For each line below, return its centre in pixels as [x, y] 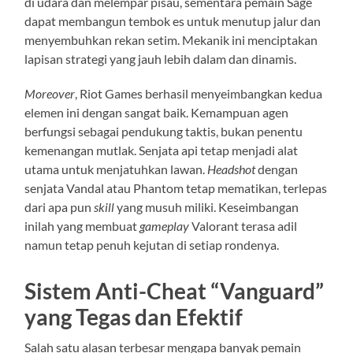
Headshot [232, 169]
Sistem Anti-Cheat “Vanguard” [175, 290]
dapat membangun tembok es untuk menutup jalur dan [173, 20]
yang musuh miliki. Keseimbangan [207, 206]
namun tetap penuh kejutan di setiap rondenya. [152, 244]
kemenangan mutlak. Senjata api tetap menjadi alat [162, 150]
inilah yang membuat [82, 225]
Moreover [50, 93]
